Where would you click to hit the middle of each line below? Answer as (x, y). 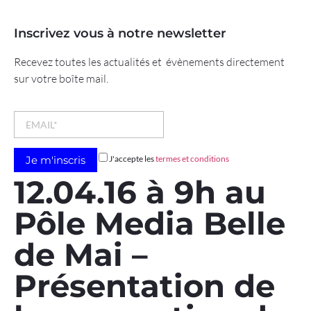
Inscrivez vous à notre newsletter (120, 34)
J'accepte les (132, 159)
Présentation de (144, 286)
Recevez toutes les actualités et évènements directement (149, 62)
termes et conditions (193, 159)
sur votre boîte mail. (61, 79)
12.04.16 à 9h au (140, 192)
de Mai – (81, 255)
